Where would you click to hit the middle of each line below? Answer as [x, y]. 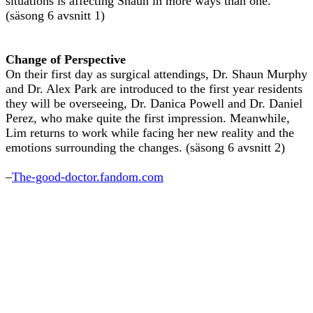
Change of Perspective [66, 60]
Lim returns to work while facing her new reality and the [150, 133]
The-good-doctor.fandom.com [88, 177]
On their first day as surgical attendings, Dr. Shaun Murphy [156, 74]
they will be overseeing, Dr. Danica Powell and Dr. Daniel [154, 104]
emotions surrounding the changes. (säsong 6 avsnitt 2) [145, 148]
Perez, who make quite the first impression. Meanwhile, [148, 118]
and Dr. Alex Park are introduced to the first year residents [154, 89]
